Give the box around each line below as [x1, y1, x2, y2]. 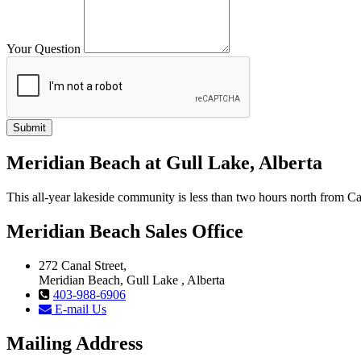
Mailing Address [6, 332, 143, 354]
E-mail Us [52, 301, 106, 316]
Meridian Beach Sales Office [6, 220, 243, 242]
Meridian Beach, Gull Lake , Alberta [39, 272, 225, 287]
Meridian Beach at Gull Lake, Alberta [6, 151, 322, 173]
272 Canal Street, [39, 258, 127, 272]
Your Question [6, 42, 81, 56]
